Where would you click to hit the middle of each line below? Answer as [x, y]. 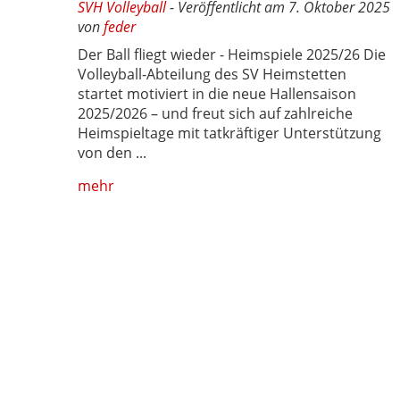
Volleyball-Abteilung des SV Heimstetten [212, 75]
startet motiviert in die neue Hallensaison [217, 94]
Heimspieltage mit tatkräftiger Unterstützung [229, 133]
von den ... [112, 153]
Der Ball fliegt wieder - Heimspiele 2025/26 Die [232, 55]
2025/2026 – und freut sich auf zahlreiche [215, 114]
